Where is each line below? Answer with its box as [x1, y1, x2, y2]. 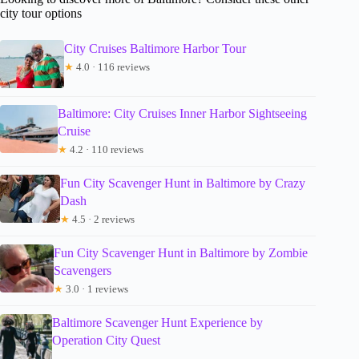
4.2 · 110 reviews [67, 143, 144, 155]
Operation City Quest [52, 333, 161, 347]
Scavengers [53, 263, 111, 277]
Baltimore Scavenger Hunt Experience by [52, 315, 264, 329]
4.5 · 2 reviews [69, 212, 135, 225]
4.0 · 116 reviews [74, 60, 150, 73]
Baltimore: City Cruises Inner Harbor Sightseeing [58, 106, 308, 120]
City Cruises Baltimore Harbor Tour [64, 41, 246, 55]
